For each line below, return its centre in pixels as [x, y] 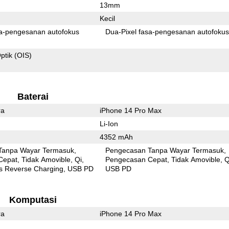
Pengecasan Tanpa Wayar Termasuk [165, 150]
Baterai [33, 96]
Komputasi [33, 200]
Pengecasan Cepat [136, 159]
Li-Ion [109, 123]
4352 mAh [116, 137]
